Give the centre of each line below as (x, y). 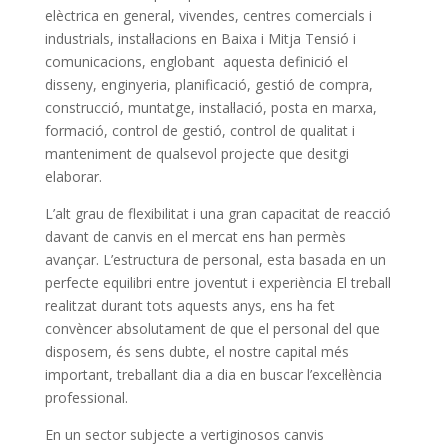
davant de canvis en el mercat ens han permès (195, 236)
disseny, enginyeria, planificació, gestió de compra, (208, 84)
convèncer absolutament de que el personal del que (212, 328)
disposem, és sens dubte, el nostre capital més (196, 351)
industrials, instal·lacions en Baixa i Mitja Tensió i (200, 38)
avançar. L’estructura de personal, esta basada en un (215, 259)
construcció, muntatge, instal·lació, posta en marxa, (210, 107)
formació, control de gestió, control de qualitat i (199, 130)
